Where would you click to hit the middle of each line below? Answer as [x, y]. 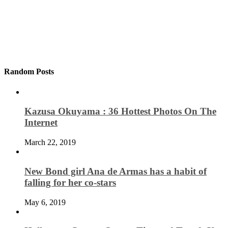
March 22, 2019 [50, 142]
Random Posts [29, 72]
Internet [41, 123]
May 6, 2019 [45, 202]
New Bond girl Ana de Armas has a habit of [116, 171]
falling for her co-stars [70, 182]
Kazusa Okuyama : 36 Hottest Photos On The [120, 111]
